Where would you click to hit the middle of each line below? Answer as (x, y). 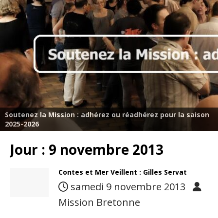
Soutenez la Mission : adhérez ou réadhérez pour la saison (107, 115)
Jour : (29, 149)
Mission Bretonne (99, 202)
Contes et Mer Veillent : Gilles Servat (123, 172)
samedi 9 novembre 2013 (128, 187)
